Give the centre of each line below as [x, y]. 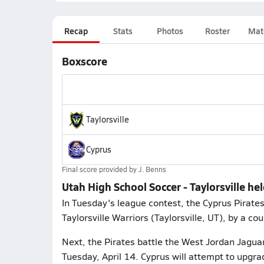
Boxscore [84, 61]
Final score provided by [100, 169]
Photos [170, 31]
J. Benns [152, 169]
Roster [217, 31]
